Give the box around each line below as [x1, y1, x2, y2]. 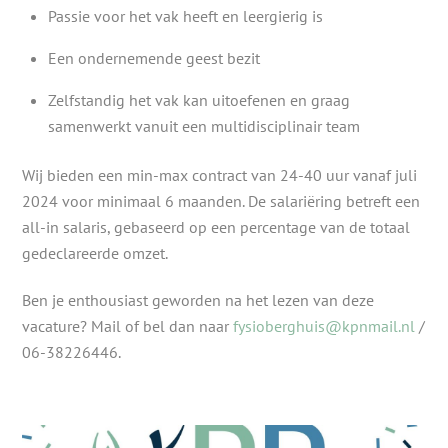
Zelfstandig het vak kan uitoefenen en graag [48, 90, 350, 111]
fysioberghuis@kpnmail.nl [233, 315, 416, 336]
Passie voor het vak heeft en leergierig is [48, 6, 323, 27]
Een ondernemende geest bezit [48, 48, 260, 69]
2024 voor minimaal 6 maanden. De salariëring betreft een [22, 190, 421, 211]
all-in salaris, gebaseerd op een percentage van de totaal [22, 216, 411, 237]
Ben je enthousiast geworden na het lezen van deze [22, 289, 375, 310]
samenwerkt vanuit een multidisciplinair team [48, 116, 360, 137]
